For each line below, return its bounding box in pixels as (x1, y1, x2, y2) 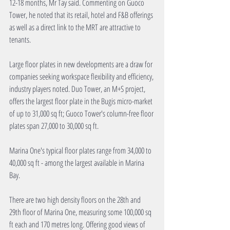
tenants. (9, 34, 31, 46)
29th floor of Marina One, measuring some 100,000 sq (9, 206, 153, 218)
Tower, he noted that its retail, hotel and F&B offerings (9, 9, 155, 21)
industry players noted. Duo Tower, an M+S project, (9, 83, 147, 95)
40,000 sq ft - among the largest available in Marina (9, 157, 146, 169)
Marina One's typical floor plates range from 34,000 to (9, 145, 153, 157)
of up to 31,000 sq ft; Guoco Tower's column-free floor (9, 108, 155, 120)
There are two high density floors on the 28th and (9, 194, 142, 206)
